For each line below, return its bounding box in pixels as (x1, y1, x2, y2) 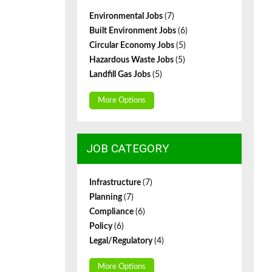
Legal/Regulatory (89, 237, 154, 245)
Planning (89, 193, 124, 202)
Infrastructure (89, 178, 143, 187)
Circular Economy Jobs (89, 41, 176, 50)
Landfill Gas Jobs (89, 70, 152, 79)
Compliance (89, 208, 135, 216)
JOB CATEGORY (86, 141, 169, 155)
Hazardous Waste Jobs (89, 56, 175, 64)
